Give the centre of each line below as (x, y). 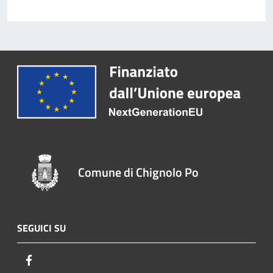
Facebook (55, 259)
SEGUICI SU (41, 228)
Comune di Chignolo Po (139, 172)
